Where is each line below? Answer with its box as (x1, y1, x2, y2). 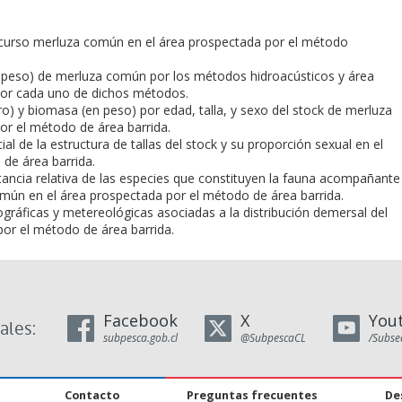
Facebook (103, 310, 178, 331)
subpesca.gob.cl (103, 330, 178, 345)
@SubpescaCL (240, 330, 306, 345)
